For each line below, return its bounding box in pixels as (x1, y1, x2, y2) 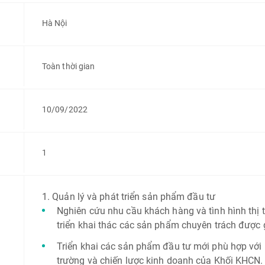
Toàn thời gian (41, 62, 95, 71)
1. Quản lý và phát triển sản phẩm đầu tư (41, 191, 215, 202)
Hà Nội (41, 18, 67, 28)
